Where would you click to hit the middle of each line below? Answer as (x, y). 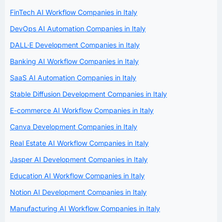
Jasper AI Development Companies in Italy (79, 159)
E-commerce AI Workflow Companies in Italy (82, 110)
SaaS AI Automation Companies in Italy (73, 77)
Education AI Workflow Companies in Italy (77, 175)
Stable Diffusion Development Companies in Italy (88, 94)
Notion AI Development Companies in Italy (78, 192)
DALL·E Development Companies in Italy (75, 45)
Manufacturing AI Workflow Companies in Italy (85, 208)
